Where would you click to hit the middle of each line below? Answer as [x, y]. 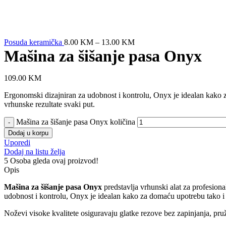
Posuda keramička [34, 42]
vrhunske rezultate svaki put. [49, 104]
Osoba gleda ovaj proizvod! [54, 160]
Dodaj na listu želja [35, 151]
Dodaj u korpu [28, 133]
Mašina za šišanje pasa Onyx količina [76, 122]
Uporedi [17, 142]
